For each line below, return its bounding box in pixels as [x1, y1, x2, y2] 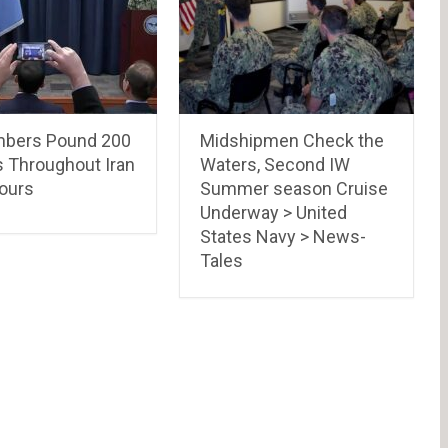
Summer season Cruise [200, 177, 389, 199]
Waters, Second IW [200, 153, 351, 175]
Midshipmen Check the [200, 129, 385, 151]
